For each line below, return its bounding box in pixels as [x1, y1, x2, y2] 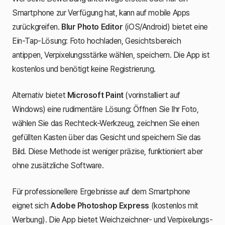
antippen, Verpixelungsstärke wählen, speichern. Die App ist [12, 50, 210, 60]
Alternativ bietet [12, 90, 67, 100]
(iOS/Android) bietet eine [123, 22, 208, 32]
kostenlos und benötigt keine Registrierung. [12, 64, 156, 74]
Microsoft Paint [67, 90, 124, 100]
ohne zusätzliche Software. [12, 160, 104, 170]
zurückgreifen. [12, 22, 61, 32]
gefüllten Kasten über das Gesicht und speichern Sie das [12, 132, 201, 142]
